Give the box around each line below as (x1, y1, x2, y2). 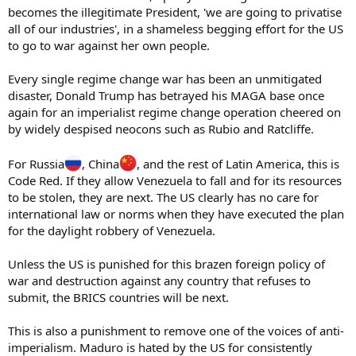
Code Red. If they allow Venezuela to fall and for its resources (8, 172, 342, 188)
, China (82, 155, 119, 172)
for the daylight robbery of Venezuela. (8, 222, 215, 238)
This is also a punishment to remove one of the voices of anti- (8, 322, 344, 339)
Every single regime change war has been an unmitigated (8, 70, 322, 87)
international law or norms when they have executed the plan (8, 205, 344, 222)
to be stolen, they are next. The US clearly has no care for (8, 188, 319, 205)
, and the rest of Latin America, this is (137, 155, 339, 172)
